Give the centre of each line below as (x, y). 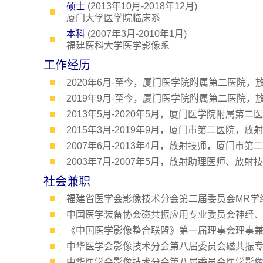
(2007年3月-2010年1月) (136, 34)
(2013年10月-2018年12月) (141, 6)
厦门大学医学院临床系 (113, 18)
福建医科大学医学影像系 (118, 45)
